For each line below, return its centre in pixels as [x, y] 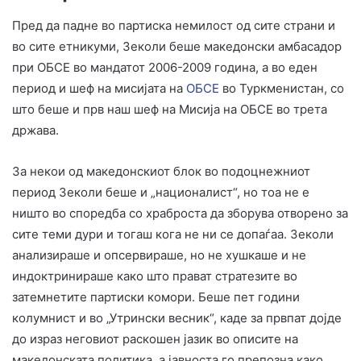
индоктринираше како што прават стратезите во [155, 276]
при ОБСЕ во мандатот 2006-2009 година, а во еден [165, 67]
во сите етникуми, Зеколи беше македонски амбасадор [177, 46]
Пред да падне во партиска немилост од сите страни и [174, 25]
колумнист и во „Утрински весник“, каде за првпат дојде [177, 317]
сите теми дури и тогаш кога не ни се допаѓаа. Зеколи [173, 234]
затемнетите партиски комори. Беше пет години [156, 297]
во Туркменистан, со [282, 88]
